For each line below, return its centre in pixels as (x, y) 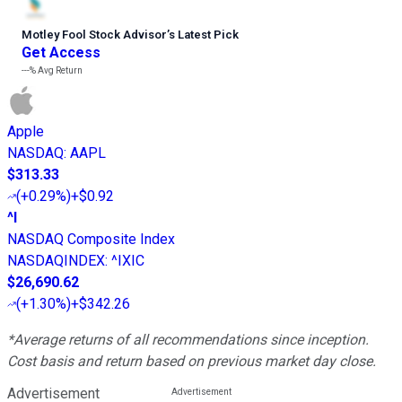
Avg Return (59, 71)
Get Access (61, 53)
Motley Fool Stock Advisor (94, 35)
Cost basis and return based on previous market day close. (192, 362)
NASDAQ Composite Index (91, 240)
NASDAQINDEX (56, 261)
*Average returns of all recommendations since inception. (188, 340)
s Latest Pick (204, 35)
